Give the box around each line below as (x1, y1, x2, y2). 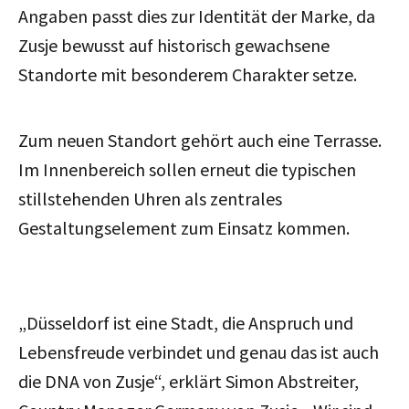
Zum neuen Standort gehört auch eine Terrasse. (18, 129, 382, 152)
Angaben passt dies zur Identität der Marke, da (18, 5, 375, 28)
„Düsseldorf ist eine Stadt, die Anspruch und (18, 311, 353, 335)
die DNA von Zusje (18, 370, 154, 393)
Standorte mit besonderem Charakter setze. (18, 63, 357, 87)
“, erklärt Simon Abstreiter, (154, 370, 359, 393)
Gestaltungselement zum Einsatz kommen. (18, 216, 350, 240)
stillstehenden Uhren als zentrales (18, 187, 282, 211)
